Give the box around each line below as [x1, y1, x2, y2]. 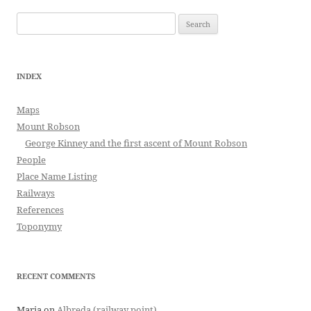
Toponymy [17, 220, 62, 233]
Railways [17, 187, 55, 199]
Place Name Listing [17, 170, 97, 183]
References [17, 203, 64, 216]
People [17, 153, 46, 166]
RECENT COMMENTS [17, 271, 95, 281]
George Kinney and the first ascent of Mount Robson [25, 137, 247, 149]
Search [16, 14, 44, 26]
